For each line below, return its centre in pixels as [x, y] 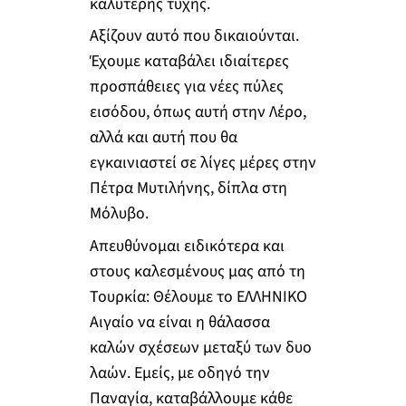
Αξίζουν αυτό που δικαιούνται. [194, 36]
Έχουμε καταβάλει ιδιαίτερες [189, 62]
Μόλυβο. [119, 214]
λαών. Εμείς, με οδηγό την [179, 372]
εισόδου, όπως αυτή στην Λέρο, [198, 112]
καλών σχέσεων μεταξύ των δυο [200, 347]
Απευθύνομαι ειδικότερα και [187, 246]
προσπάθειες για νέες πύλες [186, 87]
